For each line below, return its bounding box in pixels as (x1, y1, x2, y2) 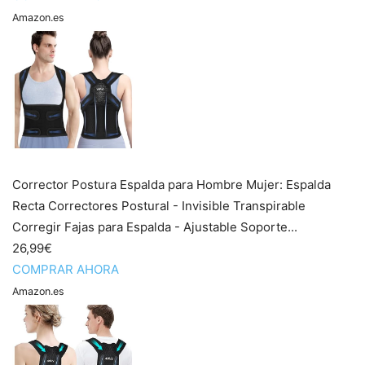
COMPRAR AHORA (12, 262, 119, 278)
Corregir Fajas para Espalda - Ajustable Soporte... (12, 219, 297, 235)
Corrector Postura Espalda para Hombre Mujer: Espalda (12, 177, 331, 193)
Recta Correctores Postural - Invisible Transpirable (12, 198, 306, 214)
